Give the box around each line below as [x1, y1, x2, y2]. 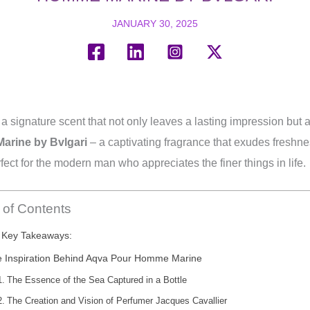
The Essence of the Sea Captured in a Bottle [6, 275, 187, 285]
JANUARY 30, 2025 [112, 18, 198, 29]
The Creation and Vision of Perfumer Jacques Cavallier [6, 295, 227, 306]
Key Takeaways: [1, 230, 73, 241]
